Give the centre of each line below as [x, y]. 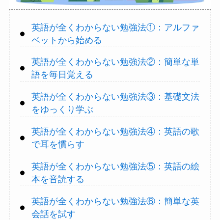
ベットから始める [67, 40]
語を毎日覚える [62, 75]
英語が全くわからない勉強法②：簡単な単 [115, 62]
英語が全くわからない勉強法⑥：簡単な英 [115, 202]
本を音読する [58, 179]
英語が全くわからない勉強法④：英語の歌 [115, 132]
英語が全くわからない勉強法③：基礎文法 [115, 97]
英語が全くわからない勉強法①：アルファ [115, 27]
